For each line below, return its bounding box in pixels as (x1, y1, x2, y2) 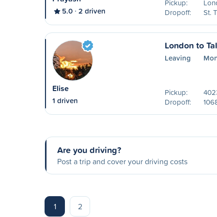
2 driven (78, 6, 106, 16)
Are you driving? (57, 143, 121, 156)
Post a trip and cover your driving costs (57, 156, 187, 167)
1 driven (52, 95, 78, 106)
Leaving (164, 53, 191, 63)
